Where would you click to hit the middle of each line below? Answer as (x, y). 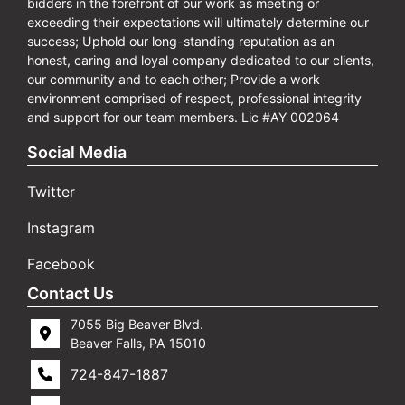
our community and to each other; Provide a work (174, 80)
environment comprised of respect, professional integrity (194, 99)
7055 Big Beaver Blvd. (137, 325)
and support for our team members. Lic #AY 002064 (183, 118)
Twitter (51, 192)
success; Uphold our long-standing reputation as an (181, 42)
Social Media (77, 153)
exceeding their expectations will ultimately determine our (198, 23)
